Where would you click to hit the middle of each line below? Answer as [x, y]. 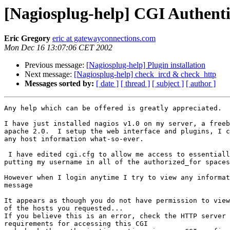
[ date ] [107, 84]
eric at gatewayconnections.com [104, 39]
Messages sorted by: [59, 84]
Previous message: [55, 65]
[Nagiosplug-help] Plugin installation [146, 65]
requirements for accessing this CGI [76, 224]
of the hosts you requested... [64, 208]
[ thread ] [135, 84]
